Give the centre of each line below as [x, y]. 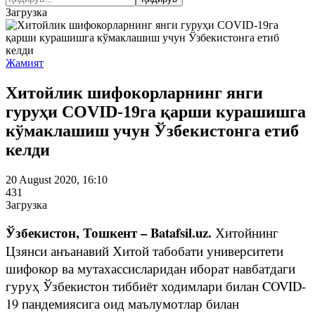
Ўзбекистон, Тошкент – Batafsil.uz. [110, 232]
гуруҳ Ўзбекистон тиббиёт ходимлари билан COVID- [156, 285]
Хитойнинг [247, 232]
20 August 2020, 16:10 [57, 179]
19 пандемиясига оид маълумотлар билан [122, 303]
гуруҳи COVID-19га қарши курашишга [156, 111]
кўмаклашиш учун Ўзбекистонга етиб [152, 130]
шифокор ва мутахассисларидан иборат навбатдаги [150, 268]
